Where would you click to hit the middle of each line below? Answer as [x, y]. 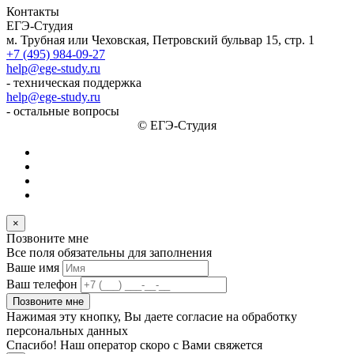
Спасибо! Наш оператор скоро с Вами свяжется [134, 345]
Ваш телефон [42, 284]
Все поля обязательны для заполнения [109, 252]
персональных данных [67, 330]
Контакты [33, 11]
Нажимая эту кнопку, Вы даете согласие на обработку [152, 316]
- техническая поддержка [74, 82]
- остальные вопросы [63, 111]
